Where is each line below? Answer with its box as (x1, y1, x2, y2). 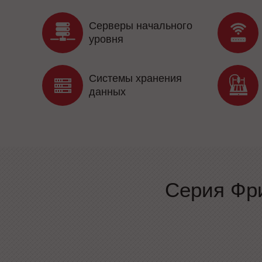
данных (89, 86, 126, 98)
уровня (89, 33, 123, 46)
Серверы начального (89, 20, 192, 32)
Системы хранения (89, 73, 182, 85)
